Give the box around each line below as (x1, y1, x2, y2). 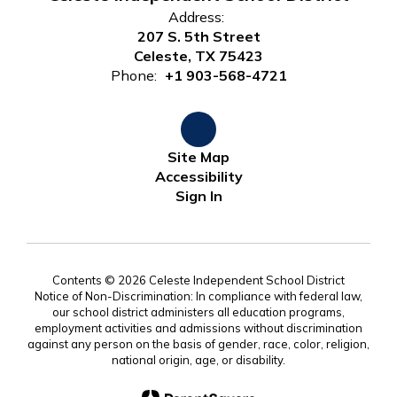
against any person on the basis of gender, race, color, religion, (27, 337, 370, 352)
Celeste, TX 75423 (134, 47, 263, 66)
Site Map (167, 148, 230, 167)
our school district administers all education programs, (52, 305, 345, 320)
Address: (168, 8, 224, 27)
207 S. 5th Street (136, 27, 261, 46)
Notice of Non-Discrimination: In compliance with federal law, (35, 289, 362, 304)
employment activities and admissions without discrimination (35, 321, 362, 336)
